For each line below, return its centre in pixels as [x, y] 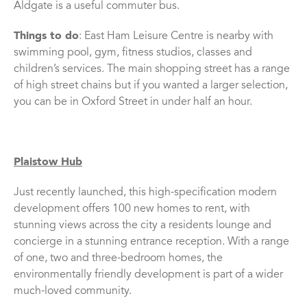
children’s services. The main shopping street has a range [152, 70]
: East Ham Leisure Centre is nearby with [176, 37]
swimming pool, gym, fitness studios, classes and [133, 53]
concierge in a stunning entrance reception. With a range [151, 242]
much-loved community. [73, 292]
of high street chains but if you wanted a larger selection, [151, 86]
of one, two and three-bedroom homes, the [118, 259]
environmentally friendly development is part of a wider [148, 275]
